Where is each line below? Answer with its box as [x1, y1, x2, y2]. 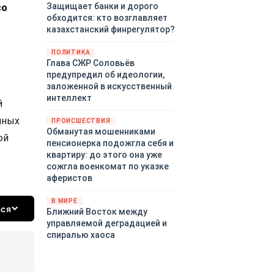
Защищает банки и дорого [46, 1, 158, 12]
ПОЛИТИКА [51, 49, 91, 56]
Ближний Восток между [46, 207, 147, 217]
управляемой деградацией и [46, 218, 167, 229]
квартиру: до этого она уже [46, 150, 162, 160]
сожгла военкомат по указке [46, 161, 169, 172]
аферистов [46, 173, 92, 183]
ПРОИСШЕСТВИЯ [51, 117, 111, 125]
